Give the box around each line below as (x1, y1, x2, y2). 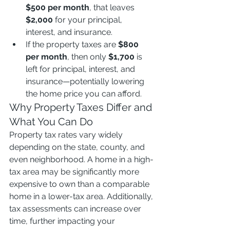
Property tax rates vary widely (9, 130, 125, 140)
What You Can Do (9, 116, 93, 128)
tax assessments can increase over (9, 204, 143, 214)
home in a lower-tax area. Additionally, (9, 191, 155, 201)
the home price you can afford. (26, 89, 142, 99)
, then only (67, 52, 108, 62)
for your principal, (53, 15, 124, 25)
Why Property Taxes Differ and (9, 101, 155, 113)
